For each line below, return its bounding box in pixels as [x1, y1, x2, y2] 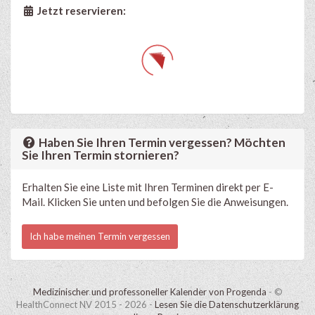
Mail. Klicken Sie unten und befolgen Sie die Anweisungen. [22, 195, 288, 208]
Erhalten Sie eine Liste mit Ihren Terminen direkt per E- [22, 181, 274, 193]
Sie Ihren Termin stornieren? [22, 148, 179, 162]
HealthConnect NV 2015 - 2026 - [16, 299, 155, 310]
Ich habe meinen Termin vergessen [30, 231, 170, 242]
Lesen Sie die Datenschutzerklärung [155, 299, 299, 310]
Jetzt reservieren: [34, 4, 126, 17]
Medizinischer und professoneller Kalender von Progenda [32, 286, 266, 297]
